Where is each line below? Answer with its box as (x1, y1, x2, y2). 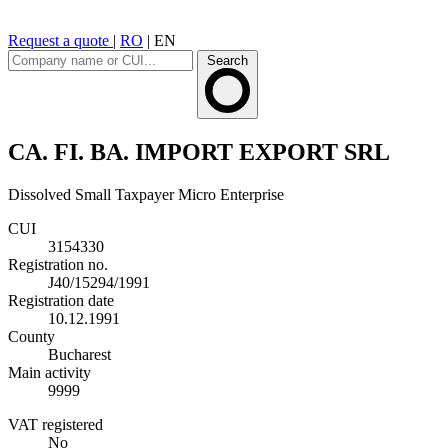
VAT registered (8, 415, 103, 433)
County (8, 327, 55, 345)
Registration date (8, 291, 114, 309)
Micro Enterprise (178, 185, 284, 203)
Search (207, 53, 248, 68)
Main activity (8, 363, 91, 381)
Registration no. (8, 255, 108, 273)
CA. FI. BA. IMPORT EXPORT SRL (8, 138, 390, 165)
